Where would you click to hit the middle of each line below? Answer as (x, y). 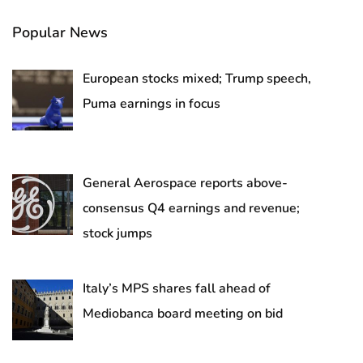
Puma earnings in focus (152, 104)
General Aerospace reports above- (185, 183)
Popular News (60, 33)
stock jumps (117, 233)
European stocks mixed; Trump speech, (197, 79)
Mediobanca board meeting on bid (183, 313)
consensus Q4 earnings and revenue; (191, 208)
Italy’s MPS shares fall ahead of (177, 288)
